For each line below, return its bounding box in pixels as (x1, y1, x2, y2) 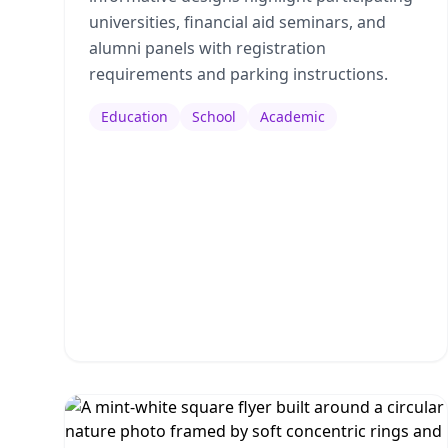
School (192, 107, 236, 126)
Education (101, 107, 168, 126)
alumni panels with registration (89, 37, 326, 59)
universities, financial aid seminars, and (89, 11, 386, 33)
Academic (260, 107, 325, 126)
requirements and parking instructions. (89, 63, 388, 85)
